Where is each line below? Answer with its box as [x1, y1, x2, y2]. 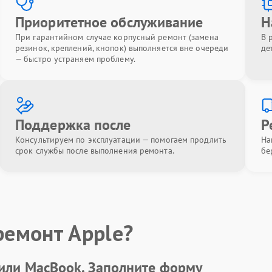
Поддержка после [15, 115, 131, 134]
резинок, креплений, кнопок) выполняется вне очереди [15, 42, 229, 53]
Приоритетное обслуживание [15, 13, 203, 32]
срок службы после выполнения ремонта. [15, 145, 174, 156]
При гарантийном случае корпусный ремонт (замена [15, 32, 219, 42]
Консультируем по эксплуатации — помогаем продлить [15, 134, 226, 145]
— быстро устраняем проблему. [15, 53, 135, 64]
